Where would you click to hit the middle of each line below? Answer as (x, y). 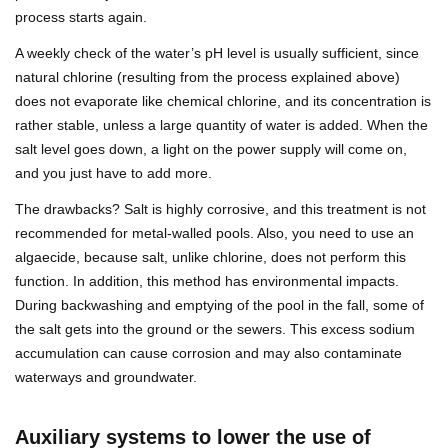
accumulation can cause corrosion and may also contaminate (208, 353)
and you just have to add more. (113, 173)
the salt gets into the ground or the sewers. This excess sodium (215, 329)
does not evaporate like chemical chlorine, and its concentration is (223, 101)
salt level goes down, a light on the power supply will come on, (211, 149)
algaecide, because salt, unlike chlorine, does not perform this (210, 257)
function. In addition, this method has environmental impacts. (207, 281)
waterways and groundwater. (106, 377)
